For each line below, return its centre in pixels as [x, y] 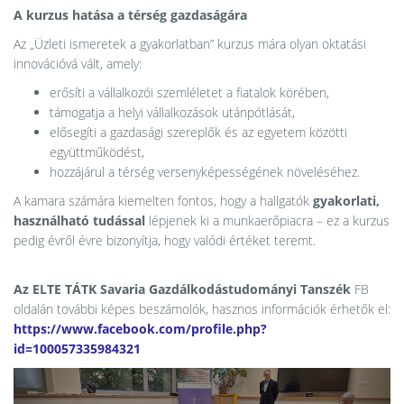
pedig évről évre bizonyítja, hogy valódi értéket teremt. [165, 240]
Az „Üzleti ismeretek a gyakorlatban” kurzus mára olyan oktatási [190, 44]
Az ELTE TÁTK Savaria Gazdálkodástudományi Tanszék [184, 289]
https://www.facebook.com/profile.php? [140, 329]
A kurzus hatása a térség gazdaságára [130, 15]
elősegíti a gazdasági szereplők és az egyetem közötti [198, 132]
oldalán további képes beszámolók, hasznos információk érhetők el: [202, 309]
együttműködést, [97, 152]
